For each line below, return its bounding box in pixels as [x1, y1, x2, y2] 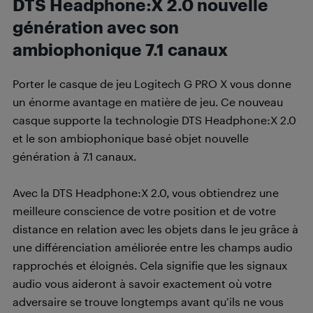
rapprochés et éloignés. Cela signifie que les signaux [13, 259, 287, 272]
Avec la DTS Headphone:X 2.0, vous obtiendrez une [13, 186, 279, 200]
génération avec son [13, 17, 179, 38]
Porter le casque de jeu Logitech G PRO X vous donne [13, 77, 291, 91]
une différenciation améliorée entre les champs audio [13, 240, 293, 254]
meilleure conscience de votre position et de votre [13, 204, 276, 218]
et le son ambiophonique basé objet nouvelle [13, 131, 249, 145]
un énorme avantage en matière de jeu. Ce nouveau [13, 95, 283, 109]
